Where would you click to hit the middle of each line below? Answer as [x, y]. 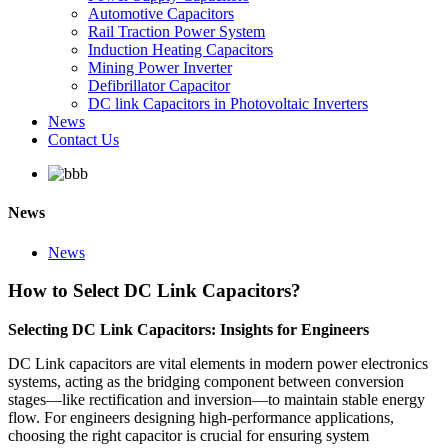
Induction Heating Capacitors [180, 49]
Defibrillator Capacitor [159, 85]
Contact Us [83, 139]
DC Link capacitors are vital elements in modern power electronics [218, 363]
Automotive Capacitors [161, 13]
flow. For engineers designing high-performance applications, [201, 417]
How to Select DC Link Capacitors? [154, 291]
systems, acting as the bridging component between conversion [206, 381]
